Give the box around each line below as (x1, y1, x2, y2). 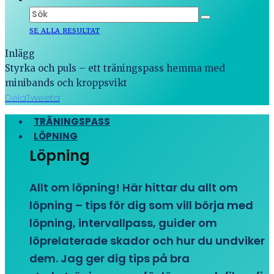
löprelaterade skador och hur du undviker (29, 233, 265, 248)
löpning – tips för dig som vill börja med (29, 198, 253, 213)
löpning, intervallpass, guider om (29, 215, 217, 231)
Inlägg (5, 48, 35, 59)
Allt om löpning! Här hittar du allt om (29, 180, 238, 195)
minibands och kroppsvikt (5, 77, 127, 89)
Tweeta (26, 91, 60, 104)
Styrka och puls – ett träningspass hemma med (5, 62, 225, 74)
